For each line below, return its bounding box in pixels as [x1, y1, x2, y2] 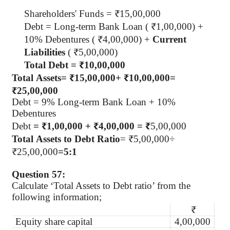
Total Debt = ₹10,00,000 [24, 60, 125, 71]
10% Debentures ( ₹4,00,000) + [24, 34, 152, 45]
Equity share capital [15, 216, 93, 227]
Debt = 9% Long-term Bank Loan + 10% [12, 97, 176, 108]
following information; [12, 191, 102, 203]
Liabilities [24, 47, 65, 58]
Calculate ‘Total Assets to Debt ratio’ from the [12, 180, 190, 191]
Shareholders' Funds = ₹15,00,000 [24, 8, 161, 20]
